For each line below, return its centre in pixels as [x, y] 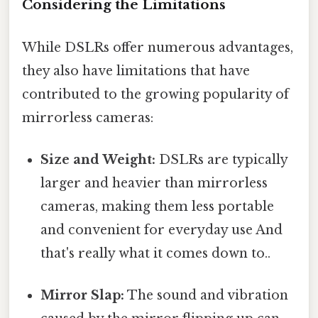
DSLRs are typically [222, 159]
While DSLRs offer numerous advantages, [158, 47]
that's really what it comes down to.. [156, 253]
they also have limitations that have [136, 71]
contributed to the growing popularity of [155, 94]
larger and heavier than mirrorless [154, 183]
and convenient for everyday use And [162, 230]
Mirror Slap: [83, 296]
